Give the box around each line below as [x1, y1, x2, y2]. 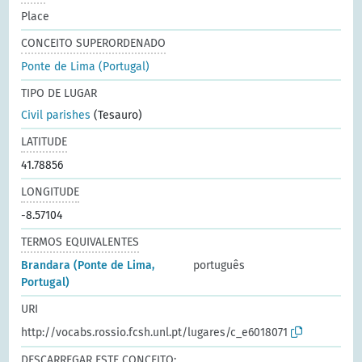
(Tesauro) [90, 107, 143, 122]
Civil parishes [21, 107, 91, 122]
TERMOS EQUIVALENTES [21, 234, 140, 249]
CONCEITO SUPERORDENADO [21, 36, 166, 50]
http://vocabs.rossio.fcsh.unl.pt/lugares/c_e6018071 [21, 325, 288, 339]
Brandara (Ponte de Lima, [21, 258, 155, 272]
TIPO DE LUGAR [21, 86, 98, 100]
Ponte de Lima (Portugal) [21, 59, 150, 74]
